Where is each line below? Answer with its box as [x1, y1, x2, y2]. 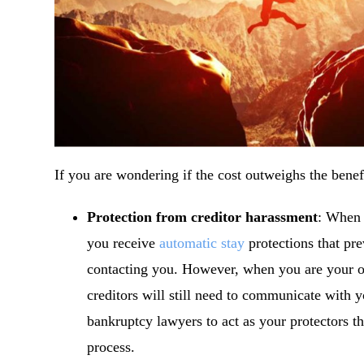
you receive [87, 235, 160, 252]
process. [87, 339, 136, 356]
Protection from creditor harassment [87, 209, 318, 226]
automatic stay [159, 235, 245, 252]
